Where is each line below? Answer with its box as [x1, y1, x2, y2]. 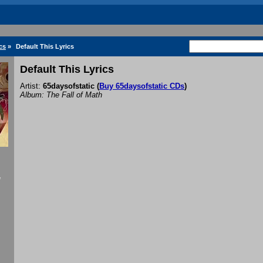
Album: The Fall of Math [20, 90, 102, 100]
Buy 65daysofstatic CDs [99, 82, 184, 91]
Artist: [20, 82, 43, 91]
